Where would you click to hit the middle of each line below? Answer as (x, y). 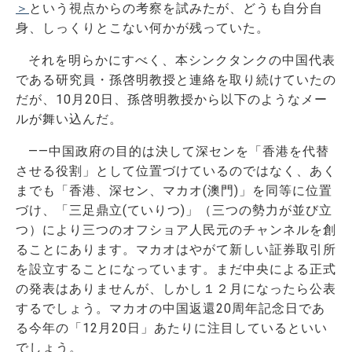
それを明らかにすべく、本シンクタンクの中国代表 (182, 60)
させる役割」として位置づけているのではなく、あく (176, 170)
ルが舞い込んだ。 (69, 119)
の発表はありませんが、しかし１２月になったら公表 (176, 288)
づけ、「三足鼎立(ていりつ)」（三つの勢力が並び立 (174, 210)
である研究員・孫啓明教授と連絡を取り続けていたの (176, 79)
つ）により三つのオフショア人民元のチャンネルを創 (176, 229)
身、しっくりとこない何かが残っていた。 (143, 27)
